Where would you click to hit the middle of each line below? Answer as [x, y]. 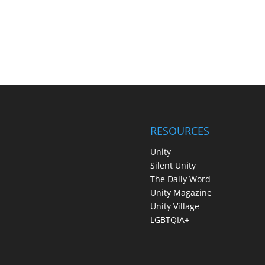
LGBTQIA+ [169, 219]
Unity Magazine [181, 192]
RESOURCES [180, 130]
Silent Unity [173, 165]
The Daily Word [180, 179]
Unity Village [174, 206]
